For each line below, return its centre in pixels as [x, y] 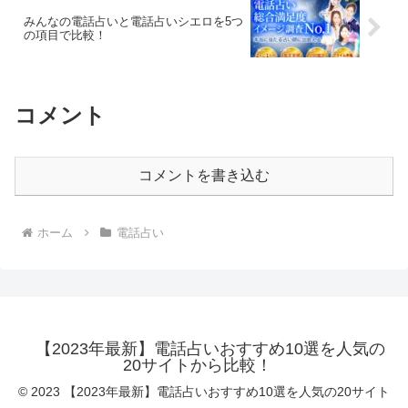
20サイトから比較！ [198, 365]
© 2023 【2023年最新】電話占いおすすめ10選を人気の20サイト [204, 391]
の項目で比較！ [65, 35]
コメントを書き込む [204, 175]
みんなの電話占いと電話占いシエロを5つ [133, 21]
